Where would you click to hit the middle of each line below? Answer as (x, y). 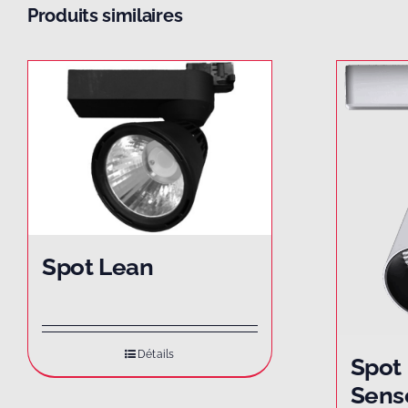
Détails (156, 354)
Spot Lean (98, 266)
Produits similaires (105, 16)
